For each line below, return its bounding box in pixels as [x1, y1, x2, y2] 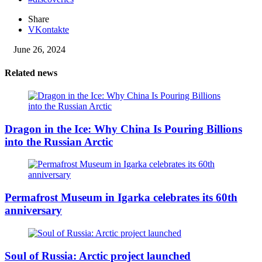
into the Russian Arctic [5, 135, 113, 148]
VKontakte [28, 25, 69, 35]
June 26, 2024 [13, 44, 65, 55]
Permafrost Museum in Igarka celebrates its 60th [5, 191, 237, 204]
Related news [5, 67, 57, 78]
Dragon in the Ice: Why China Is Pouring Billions [5, 122, 242, 135]
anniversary [5, 204, 62, 217]
